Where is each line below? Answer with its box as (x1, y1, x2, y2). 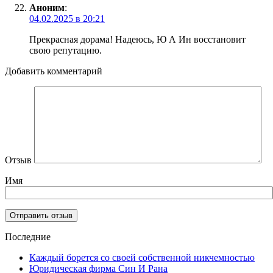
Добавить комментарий (5, 66, 102, 77)
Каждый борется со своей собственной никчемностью (29, 252, 255, 263)
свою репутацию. (29, 45, 102, 56)
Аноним (29, 2, 65, 13)
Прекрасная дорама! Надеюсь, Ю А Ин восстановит (29, 34, 246, 45)
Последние (5, 232, 51, 243)
